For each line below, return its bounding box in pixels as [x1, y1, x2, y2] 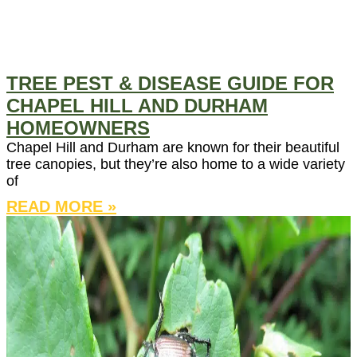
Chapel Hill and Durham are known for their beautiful [6, 139, 339, 156]
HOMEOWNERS [6, 117, 150, 139]
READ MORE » [6, 198, 116, 216]
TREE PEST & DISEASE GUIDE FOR [6, 73, 334, 95]
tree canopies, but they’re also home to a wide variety [6, 156, 345, 173]
